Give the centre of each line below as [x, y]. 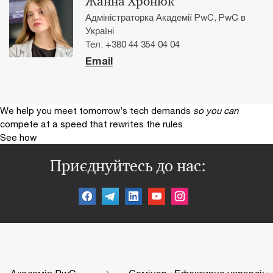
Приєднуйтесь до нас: [128, 166]
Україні [100, 30]
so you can [216, 110]
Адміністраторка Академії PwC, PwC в [165, 17]
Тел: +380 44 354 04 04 [133, 44]
